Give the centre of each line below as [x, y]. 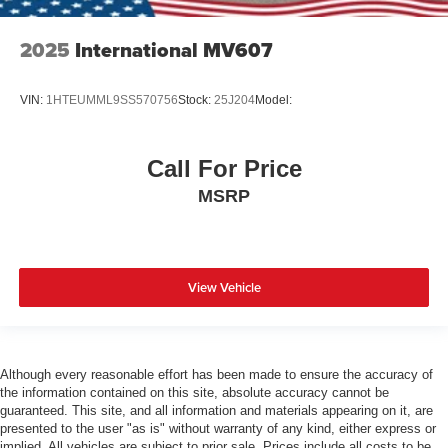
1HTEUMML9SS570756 [112, 99]
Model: [273, 99]
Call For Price [224, 168]
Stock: [196, 99]
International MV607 [174, 50]
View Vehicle [224, 288]
